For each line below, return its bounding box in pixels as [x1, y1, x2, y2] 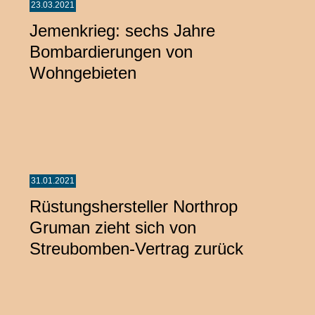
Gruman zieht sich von [30, 217, 196, 237]
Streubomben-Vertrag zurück [30, 238, 243, 258]
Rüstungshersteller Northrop [30, 196, 238, 216]
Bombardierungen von [30, 41, 193, 61]
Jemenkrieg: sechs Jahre [30, 20, 215, 40]
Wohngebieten [30, 63, 136, 82]
